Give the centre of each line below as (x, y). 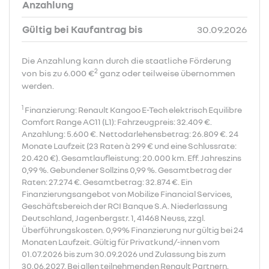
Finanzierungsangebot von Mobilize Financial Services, (127, 194)
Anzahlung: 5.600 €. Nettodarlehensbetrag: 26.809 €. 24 (130, 134)
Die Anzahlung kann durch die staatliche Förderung (126, 60)
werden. (38, 86)
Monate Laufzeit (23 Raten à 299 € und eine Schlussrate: (129, 146)
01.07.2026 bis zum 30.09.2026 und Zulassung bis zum (124, 254)
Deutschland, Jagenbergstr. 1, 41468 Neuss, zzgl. (113, 218)
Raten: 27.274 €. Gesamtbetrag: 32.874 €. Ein (107, 182)
